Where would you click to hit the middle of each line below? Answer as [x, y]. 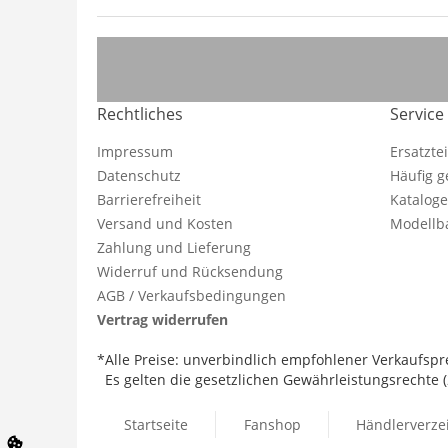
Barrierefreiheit [149, 199]
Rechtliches [140, 114]
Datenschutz [139, 175]
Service [416, 114]
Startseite [156, 424]
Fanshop [272, 424]
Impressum [135, 151]
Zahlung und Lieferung [174, 247]
